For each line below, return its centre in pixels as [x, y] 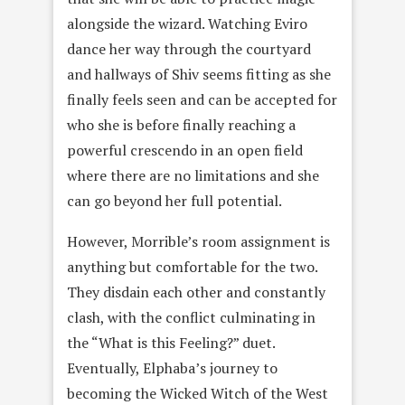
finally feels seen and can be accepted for [202, 100]
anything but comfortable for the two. [192, 267]
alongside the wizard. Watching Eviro [187, 24]
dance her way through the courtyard [189, 49]
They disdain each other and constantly [196, 292]
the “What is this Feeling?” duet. [171, 343]
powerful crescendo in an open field [185, 151]
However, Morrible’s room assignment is [198, 242]
